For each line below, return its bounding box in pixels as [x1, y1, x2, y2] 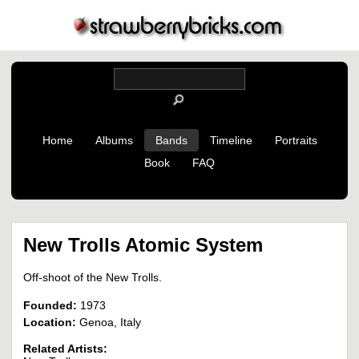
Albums [95, 134, 133, 147]
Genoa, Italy [76, 316, 141, 329]
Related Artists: [23, 342, 107, 356]
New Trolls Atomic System [23, 234, 263, 256]
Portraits [274, 134, 317, 147]
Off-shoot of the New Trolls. [23, 271, 162, 284]
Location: [23, 316, 76, 329]
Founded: [23, 299, 77, 313]
